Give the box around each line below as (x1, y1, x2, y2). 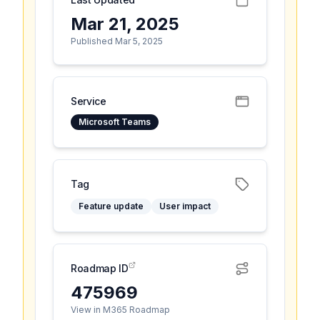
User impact (159, 201, 211, 211)
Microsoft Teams (79, 116, 151, 127)
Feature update (79, 201, 144, 211)
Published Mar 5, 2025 (71, 36, 163, 46)
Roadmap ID (71, 262, 129, 274)
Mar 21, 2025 (71, 14, 179, 34)
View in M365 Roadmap (71, 304, 170, 315)
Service (71, 95, 106, 107)
